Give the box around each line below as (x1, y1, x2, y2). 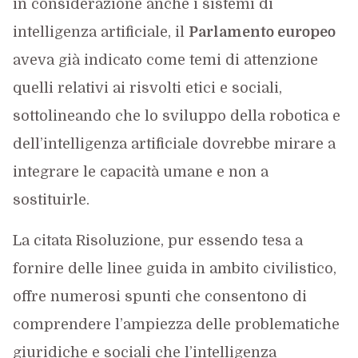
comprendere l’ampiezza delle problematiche (12, 316, 340, 332)
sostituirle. (12, 192, 89, 208)
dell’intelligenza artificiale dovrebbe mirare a (12, 136, 336, 152)
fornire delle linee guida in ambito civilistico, (12, 261, 336, 276)
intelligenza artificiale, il (12, 24, 189, 40)
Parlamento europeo (188, 24, 336, 40)
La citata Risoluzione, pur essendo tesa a (12, 233, 303, 249)
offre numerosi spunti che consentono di (12, 288, 307, 304)
